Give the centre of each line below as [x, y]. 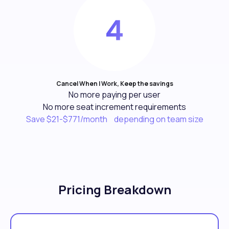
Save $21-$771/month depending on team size [114, 119]
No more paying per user [114, 95]
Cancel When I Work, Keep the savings [114, 84]
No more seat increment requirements [114, 107]
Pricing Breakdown [114, 190]
